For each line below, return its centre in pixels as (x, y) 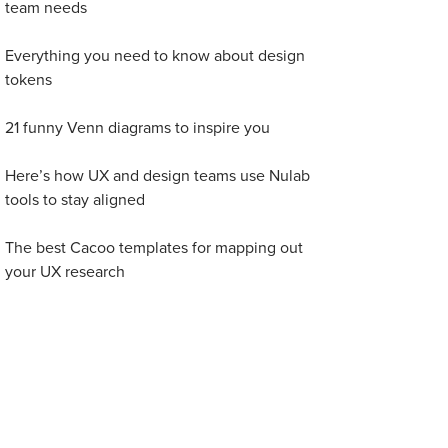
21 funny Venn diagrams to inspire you (138, 128)
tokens (29, 80)
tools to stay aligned (75, 200)
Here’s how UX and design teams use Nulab (158, 176)
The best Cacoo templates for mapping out (154, 248)
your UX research (65, 272)
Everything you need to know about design (155, 56)
